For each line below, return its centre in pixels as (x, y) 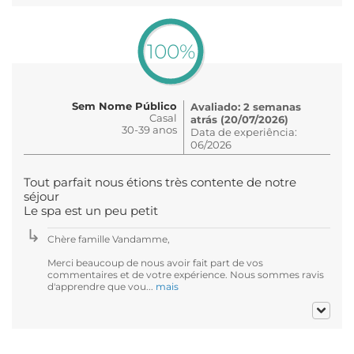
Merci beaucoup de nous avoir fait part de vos (155, 262)
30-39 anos (149, 129)
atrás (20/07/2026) (239, 119)
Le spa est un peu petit (91, 211)
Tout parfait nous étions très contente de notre (160, 182)
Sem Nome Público (124, 105)
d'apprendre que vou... (102, 286)
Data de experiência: (244, 132)
